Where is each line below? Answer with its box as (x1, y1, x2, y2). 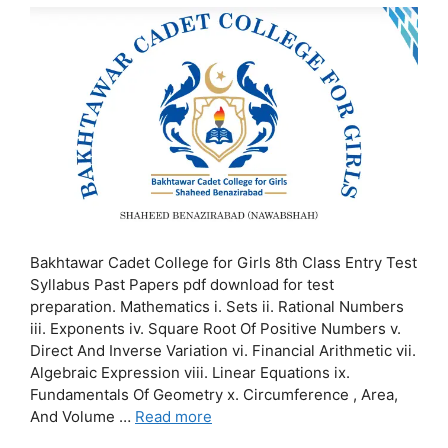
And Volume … (30, 407, 135, 427)
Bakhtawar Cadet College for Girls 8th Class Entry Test (30, 253, 417, 273)
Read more (135, 407, 212, 427)
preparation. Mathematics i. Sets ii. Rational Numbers (30, 297, 404, 317)
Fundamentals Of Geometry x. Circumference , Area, (30, 385, 398, 405)
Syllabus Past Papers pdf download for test (30, 275, 334, 295)
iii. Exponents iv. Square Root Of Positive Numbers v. (30, 319, 401, 339)
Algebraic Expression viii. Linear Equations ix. (30, 363, 350, 383)
